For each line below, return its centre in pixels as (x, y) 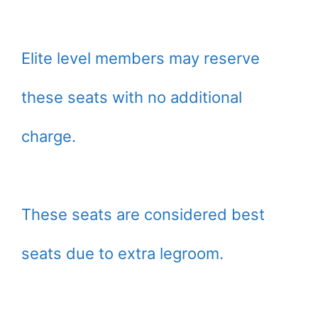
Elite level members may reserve (141, 59)
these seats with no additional (132, 98)
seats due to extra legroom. (122, 254)
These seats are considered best (143, 215)
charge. (49, 137)
